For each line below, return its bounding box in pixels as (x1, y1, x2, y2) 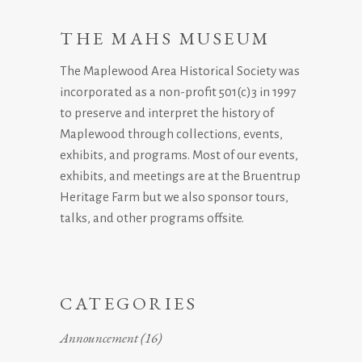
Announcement (60, 329, 138, 347)
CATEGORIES (60, 292, 198, 316)
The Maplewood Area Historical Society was (60, 64, 300, 78)
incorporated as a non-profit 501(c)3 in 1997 (60, 85, 296, 99)
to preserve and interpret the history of (60, 106, 274, 120)
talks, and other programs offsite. (60, 211, 244, 225)
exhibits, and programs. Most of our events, (60, 148, 298, 162)
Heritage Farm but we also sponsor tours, (60, 190, 288, 204)
